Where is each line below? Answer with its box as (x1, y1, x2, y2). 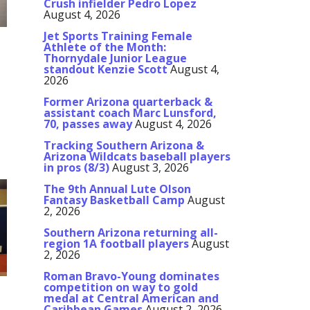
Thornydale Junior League (44, 51, 187, 66)
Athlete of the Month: (44, 39, 166, 55)
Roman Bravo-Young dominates (44, 268, 219, 284)
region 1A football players (44, 236, 189, 252)
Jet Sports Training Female (44, 28, 192, 44)
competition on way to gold (44, 280, 198, 295)
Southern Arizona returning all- (44, 225, 218, 241)
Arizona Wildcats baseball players (44, 149, 230, 165)
